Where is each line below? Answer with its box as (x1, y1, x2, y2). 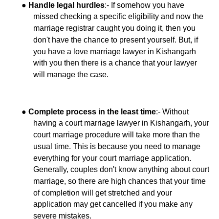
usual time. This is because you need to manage (33, 142, 200, 151)
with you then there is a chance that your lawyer (33, 59, 197, 67)
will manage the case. (33, 70, 109, 79)
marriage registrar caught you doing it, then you (33, 23, 196, 32)
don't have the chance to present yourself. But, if (33, 35, 198, 44)
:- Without (156, 107, 189, 116)
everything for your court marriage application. (33, 153, 191, 162)
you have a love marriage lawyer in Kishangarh (33, 47, 196, 56)
